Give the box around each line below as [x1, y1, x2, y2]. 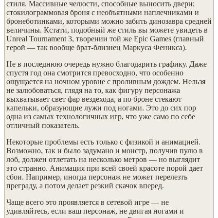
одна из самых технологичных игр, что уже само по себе [6, 112, 195, 121]
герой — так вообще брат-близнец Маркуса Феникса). [6, 43, 187, 52]
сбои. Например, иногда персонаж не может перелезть [6, 172, 187, 181]
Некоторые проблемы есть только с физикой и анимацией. [6, 137, 200, 146]
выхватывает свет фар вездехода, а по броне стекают [6, 94, 182, 103]
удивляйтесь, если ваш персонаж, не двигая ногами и [6, 206, 184, 215]
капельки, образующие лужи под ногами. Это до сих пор [6, 103, 196, 112]
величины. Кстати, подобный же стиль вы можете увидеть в [6, 25, 208, 34]
